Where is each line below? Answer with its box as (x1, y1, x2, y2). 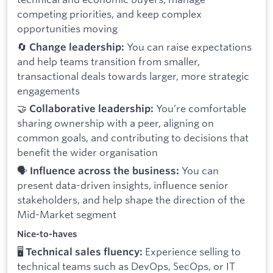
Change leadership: (29, 40, 124, 53)
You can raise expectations (124, 40, 252, 53)
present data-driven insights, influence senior (17, 179, 229, 192)
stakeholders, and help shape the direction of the (17, 193, 245, 207)
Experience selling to (143, 244, 241, 258)
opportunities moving (17, 22, 118, 35)
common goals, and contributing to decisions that (17, 131, 249, 144)
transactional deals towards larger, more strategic (17, 69, 249, 82)
